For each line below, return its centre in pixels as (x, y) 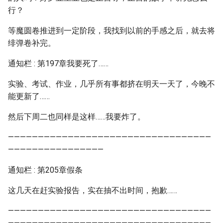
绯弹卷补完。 (32, 43)
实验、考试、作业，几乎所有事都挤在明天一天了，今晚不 (111, 84)
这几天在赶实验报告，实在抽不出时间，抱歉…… (93, 190)
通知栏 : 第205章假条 (45, 170)
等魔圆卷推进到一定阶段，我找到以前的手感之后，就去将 (111, 31)
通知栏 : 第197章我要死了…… (58, 63)
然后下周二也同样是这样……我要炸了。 (77, 117)
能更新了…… (29, 96)
